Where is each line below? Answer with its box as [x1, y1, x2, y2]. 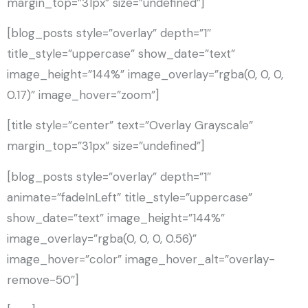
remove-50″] [7, 272, 78, 287]
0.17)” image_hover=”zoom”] [7, 87, 159, 102]
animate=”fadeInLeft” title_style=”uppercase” [7, 189, 252, 205]
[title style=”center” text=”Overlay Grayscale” [7, 118, 253, 133]
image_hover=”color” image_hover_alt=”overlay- [7, 251, 275, 267]
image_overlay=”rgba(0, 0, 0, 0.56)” [7, 230, 197, 246]
